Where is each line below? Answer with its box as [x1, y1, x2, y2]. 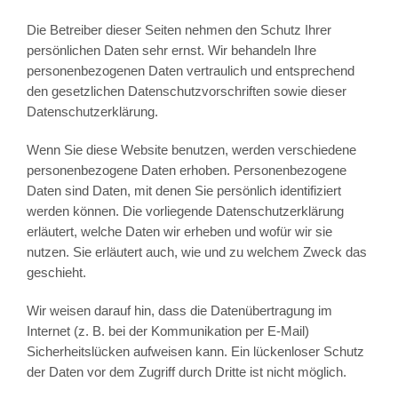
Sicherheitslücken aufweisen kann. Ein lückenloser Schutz [26, 344, 364, 360]
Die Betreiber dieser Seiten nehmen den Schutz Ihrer [26, 22, 331, 38]
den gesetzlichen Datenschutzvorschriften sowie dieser [26, 84, 346, 99]
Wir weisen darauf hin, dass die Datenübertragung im [26, 303, 332, 319]
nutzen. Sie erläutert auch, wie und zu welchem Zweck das [26, 244, 367, 260]
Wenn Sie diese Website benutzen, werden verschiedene [26, 142, 356, 158]
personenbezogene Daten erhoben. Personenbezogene [26, 163, 346, 179]
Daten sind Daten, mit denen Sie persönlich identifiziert [26, 183, 341, 199]
